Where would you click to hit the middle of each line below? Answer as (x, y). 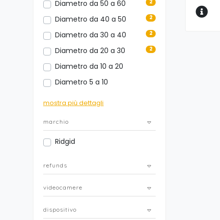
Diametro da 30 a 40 (91, 35)
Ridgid (65, 141)
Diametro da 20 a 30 (90, 50)
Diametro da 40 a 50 (91, 19)
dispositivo (60, 209)
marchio (56, 121)
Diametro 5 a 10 (82, 82)
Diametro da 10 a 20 (89, 66)
